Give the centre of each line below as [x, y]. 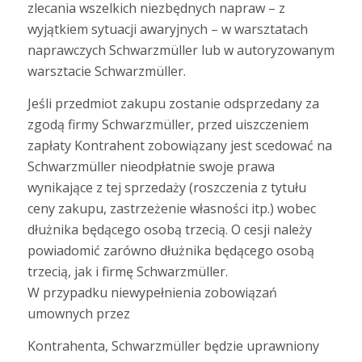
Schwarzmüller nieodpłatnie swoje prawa [151, 166]
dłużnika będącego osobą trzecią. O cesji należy [169, 229]
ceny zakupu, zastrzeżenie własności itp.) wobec [171, 208]
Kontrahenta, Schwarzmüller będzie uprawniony [173, 345]
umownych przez [78, 313]
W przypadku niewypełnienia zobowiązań [152, 292]
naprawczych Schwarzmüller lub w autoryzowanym [181, 51]
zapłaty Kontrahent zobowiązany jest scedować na [179, 145]
